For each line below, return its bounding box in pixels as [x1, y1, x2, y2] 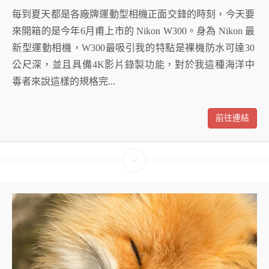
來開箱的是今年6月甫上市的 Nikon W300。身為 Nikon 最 [12, 25, 255, 36]
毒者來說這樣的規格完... [12, 76, 115, 86]
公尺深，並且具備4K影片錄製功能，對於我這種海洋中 [12, 59, 255, 70]
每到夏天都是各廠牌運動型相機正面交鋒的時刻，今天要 [12, 8, 255, 19]
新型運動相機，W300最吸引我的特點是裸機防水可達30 [12, 42, 255, 53]
